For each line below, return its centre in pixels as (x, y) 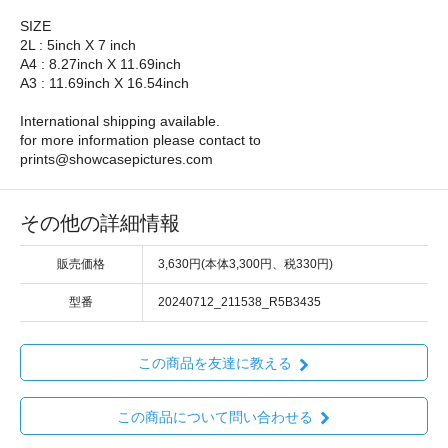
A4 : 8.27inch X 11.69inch (100, 64)
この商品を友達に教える (214, 363)
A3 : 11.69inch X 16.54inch (104, 83)
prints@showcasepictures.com (116, 159)
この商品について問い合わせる (214, 416)
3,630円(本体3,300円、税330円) (245, 264)
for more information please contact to (140, 140)
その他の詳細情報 (100, 223)
